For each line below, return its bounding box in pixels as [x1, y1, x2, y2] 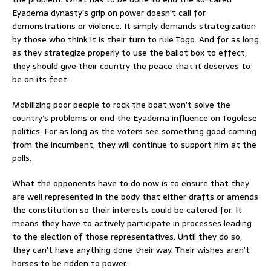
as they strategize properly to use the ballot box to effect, [12, 45, 247, 59]
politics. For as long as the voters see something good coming [12, 124, 256, 138]
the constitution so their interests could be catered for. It [12, 203, 242, 217]
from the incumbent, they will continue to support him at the [12, 137, 256, 151]
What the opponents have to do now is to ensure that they [12, 176, 249, 190]
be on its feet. [12, 72, 69, 86]
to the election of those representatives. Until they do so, [12, 229, 242, 243]
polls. [12, 151, 31, 165]
